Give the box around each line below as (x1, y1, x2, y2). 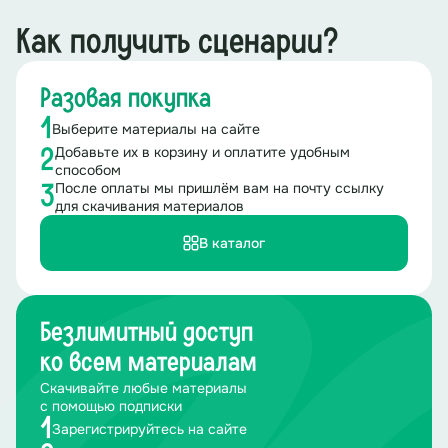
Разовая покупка (40, 86, 211, 113)
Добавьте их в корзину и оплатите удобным (55, 143, 350, 161)
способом (55, 161, 121, 179)
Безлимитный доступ (40, 320, 253, 347)
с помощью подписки (40, 397, 182, 415)
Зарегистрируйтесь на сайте (52, 420, 247, 438)
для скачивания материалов (55, 197, 244, 215)
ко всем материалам (40, 350, 257, 377)
